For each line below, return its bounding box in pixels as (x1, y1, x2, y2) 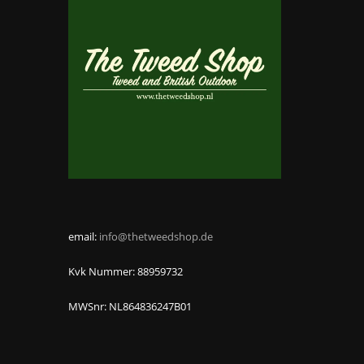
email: (67, 228, 99, 244)
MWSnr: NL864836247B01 (67, 298, 192, 314)
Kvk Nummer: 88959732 (67, 263, 183, 279)
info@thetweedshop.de (98, 228, 213, 244)
